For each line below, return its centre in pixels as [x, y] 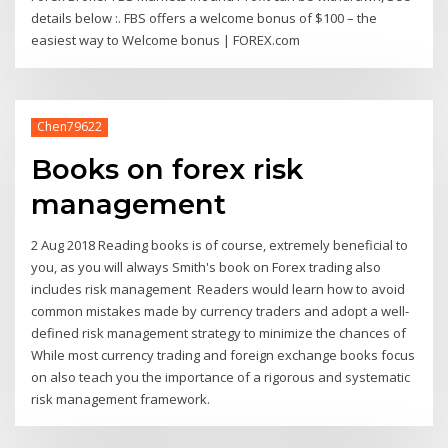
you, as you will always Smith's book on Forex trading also [206, 266]
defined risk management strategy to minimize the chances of [220, 332]
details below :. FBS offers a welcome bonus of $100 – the [204, 18]
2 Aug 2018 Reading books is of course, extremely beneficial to [220, 244]
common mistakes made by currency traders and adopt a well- [220, 310]
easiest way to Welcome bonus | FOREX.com [166, 40]
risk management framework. [121, 398]
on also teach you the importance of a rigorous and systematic [221, 376]
